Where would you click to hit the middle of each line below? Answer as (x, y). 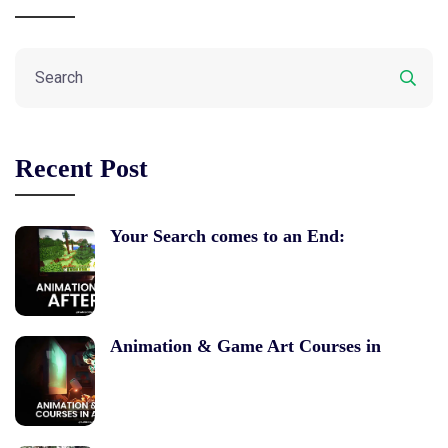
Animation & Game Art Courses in (245, 345)
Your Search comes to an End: (227, 235)
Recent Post (81, 168)
